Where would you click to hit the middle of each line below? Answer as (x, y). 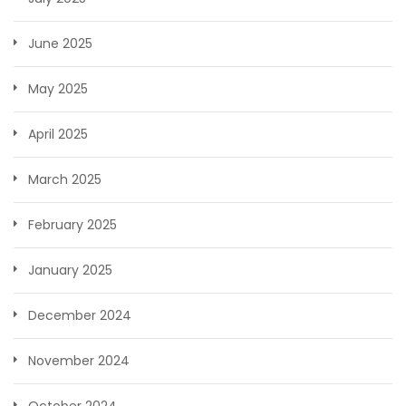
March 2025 (65, 180)
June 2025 (60, 44)
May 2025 (58, 89)
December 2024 (80, 316)
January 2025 (70, 271)
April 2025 (58, 135)
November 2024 (79, 361)
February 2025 (72, 225)
